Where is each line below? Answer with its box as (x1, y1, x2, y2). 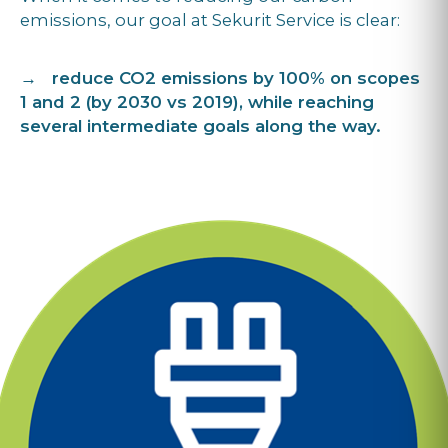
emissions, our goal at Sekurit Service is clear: (20, 9, 400, 30)
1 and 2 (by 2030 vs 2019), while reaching (20, 91, 374, 112)
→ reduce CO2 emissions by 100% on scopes (20, 67, 420, 88)
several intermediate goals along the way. (20, 115, 381, 136)
